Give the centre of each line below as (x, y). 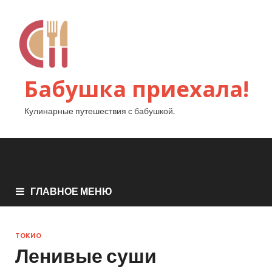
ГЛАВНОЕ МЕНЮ (71, 191)
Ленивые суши (86, 256)
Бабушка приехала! (137, 89)
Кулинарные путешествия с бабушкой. (100, 111)
